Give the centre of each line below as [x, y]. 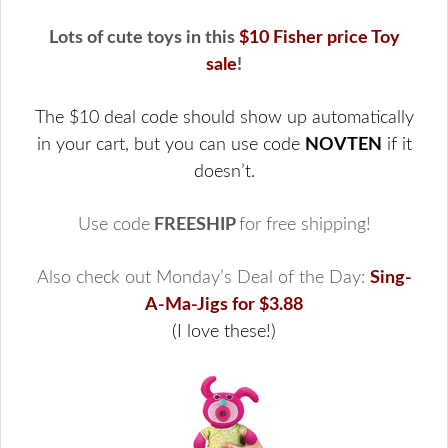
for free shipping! [304, 224]
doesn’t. [224, 171]
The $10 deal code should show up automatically [224, 117]
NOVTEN [343, 144]
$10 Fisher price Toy [319, 37]
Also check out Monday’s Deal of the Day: [203, 277]
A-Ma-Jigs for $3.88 [224, 304]
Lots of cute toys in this [143, 37]
